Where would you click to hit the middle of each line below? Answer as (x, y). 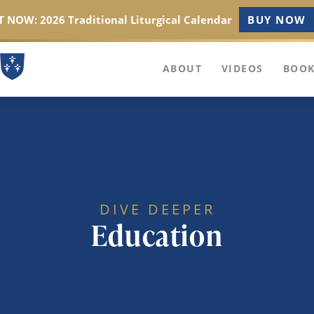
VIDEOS (243, 69)
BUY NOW (277, 20)
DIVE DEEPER (157, 209)
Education (157, 235)
